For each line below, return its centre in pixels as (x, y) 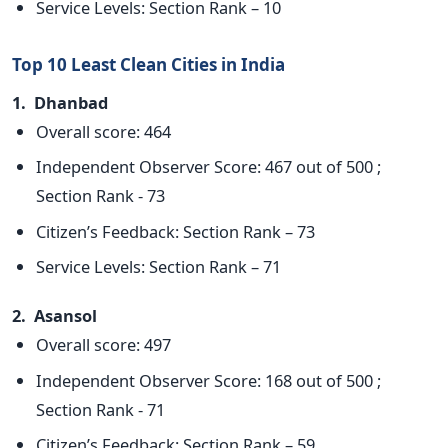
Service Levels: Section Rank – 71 (158, 267)
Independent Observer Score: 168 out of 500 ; (208, 380)
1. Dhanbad (60, 103)
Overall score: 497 (103, 345)
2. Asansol (54, 316)
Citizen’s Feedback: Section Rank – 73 (175, 231)
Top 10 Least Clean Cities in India (148, 65)
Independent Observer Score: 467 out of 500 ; (208, 167)
